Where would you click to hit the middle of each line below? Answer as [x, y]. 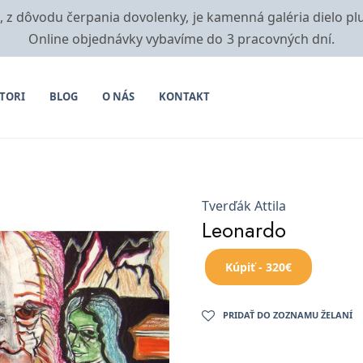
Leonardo [244, 230]
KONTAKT [184, 97]
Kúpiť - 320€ [258, 267]
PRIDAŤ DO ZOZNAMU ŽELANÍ [288, 314]
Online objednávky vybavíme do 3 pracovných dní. [181, 39]
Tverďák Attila [244, 205]
